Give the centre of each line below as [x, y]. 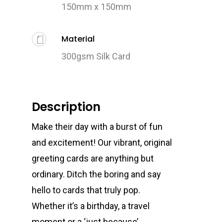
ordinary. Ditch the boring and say [97, 174]
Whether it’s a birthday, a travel [91, 206]
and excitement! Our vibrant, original [102, 142]
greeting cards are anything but [93, 158]
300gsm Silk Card [96, 56]
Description [66, 107]
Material [78, 39]
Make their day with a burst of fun [97, 126]
